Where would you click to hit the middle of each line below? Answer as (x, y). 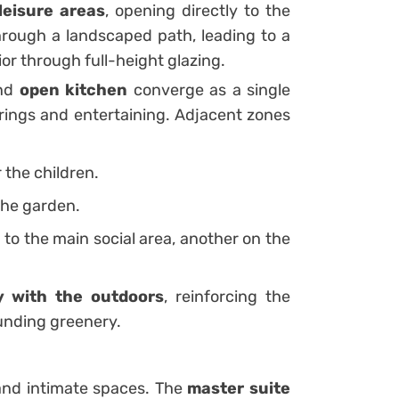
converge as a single (209, 90)
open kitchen (73, 90)
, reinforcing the (228, 296)
